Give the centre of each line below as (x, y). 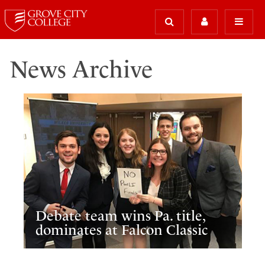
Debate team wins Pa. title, (121, 216)
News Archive (81, 70)
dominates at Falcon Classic (122, 230)
